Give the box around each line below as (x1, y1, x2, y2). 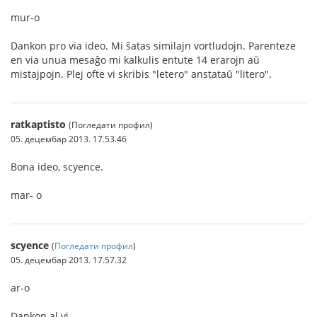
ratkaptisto (11, 117, 66, 131)
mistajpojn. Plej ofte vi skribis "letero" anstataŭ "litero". (11, 67, 272, 81)
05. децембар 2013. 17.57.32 (11, 254, 127, 265)
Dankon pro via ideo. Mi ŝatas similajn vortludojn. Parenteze (11, 39, 296, 52)
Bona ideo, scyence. (11, 160, 103, 173)
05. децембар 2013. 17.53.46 (11, 133, 127, 144)
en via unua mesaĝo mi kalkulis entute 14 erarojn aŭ (11, 53, 260, 67)
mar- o (11, 188, 42, 202)
